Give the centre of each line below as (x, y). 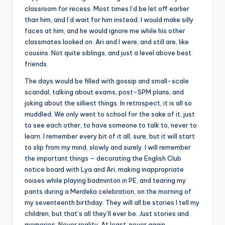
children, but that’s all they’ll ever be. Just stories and (107, 213)
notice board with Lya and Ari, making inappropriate (104, 169)
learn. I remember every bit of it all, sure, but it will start (110, 136)
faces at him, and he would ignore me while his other (105, 30)
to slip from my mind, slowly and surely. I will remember (108, 147)
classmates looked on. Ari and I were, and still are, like (107, 41)
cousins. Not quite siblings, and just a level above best (108, 52)
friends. (37, 64)
